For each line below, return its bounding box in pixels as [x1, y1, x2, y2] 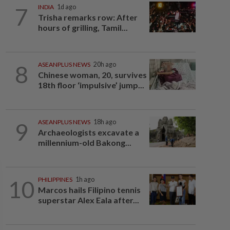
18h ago [93, 118, 116, 126]
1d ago [56, 3, 76, 11]
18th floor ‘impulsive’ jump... [37, 80, 144, 90]
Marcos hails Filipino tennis [37, 185, 141, 195]
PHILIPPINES [37, 176, 72, 183]
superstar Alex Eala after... [37, 195, 139, 205]
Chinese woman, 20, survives [37, 70, 147, 80]
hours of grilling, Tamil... [37, 23, 128, 32]
